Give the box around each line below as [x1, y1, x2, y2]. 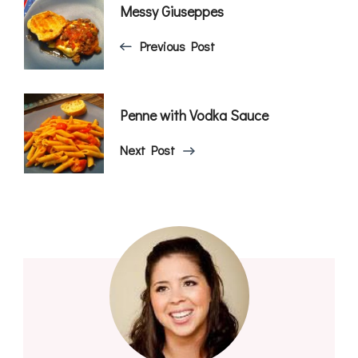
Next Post [120, 141, 175, 158]
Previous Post [140, 37, 215, 54]
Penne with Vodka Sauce [120, 105, 268, 125]
